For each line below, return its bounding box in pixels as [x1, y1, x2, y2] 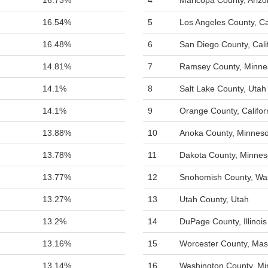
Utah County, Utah [179, 194, 249, 204]
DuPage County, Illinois [179, 217, 267, 226]
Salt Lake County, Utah [179, 84, 266, 93]
